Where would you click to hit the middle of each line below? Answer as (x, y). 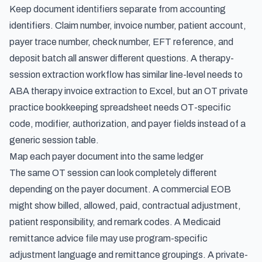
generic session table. (54, 140)
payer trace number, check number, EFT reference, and (121, 42)
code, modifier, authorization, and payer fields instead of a (127, 124)
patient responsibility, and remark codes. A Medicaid (115, 222)
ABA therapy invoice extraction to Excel (91, 91)
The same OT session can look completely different (113, 173)
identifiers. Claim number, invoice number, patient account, (128, 25)
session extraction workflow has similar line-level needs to (126, 75)
